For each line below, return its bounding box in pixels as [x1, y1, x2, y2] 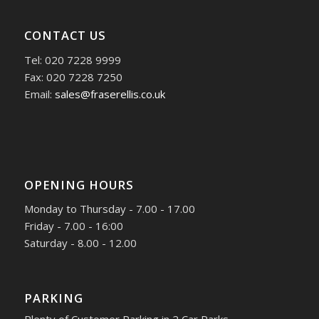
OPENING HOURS [23, 176, 134, 193]
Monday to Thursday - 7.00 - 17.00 [23, 202, 195, 216]
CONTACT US [23, 27, 106, 44]
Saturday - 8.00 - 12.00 [23, 236, 137, 251]
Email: [23, 86, 55, 101]
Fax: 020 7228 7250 [23, 69, 122, 84]
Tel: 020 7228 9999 [23, 52, 121, 67]
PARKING [23, 290, 83, 307]
